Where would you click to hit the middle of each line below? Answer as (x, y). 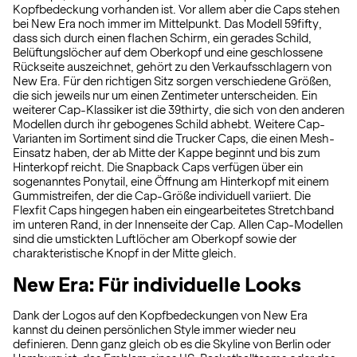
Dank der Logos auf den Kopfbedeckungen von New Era (160, 316)
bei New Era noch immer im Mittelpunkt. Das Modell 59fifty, (167, 24)
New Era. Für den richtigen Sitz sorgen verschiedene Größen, (172, 81)
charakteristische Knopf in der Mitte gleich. (125, 253)
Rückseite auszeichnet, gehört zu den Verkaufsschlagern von (172, 67)
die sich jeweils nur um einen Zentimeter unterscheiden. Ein (165, 96)
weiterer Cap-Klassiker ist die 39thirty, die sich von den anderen (178, 110)
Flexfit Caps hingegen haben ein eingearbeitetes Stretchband (173, 210)
